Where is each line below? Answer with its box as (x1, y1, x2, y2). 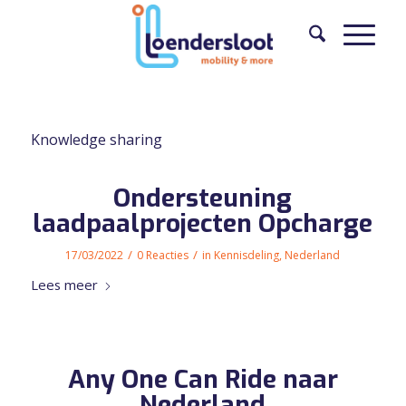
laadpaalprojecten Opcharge (33, 206, 373, 240)
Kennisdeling (214, 246, 280, 263)
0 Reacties (137, 246, 189, 263)
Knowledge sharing (30, 129, 162, 150)
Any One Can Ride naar (67, 362, 338, 396)
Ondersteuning (113, 180, 293, 215)
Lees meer (30, 275, 98, 294)
